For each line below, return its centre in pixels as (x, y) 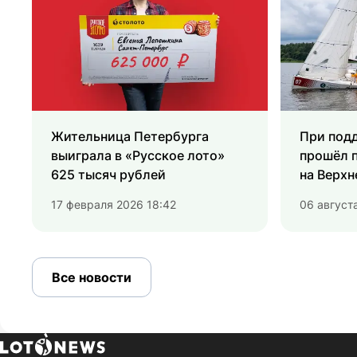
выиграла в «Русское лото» (138, 156)
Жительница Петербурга (130, 137)
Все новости (92, 278)
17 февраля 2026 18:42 (114, 205)
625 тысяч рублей (108, 175)
